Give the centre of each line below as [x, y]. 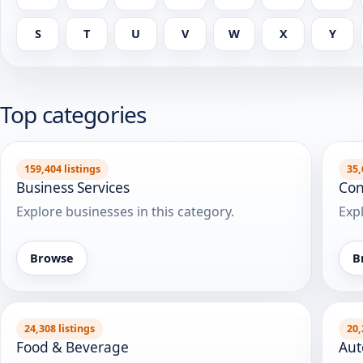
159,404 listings [63, 169]
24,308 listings [60, 329]
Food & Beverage [73, 348]
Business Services [73, 187]
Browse [52, 258]
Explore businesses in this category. [126, 211]
